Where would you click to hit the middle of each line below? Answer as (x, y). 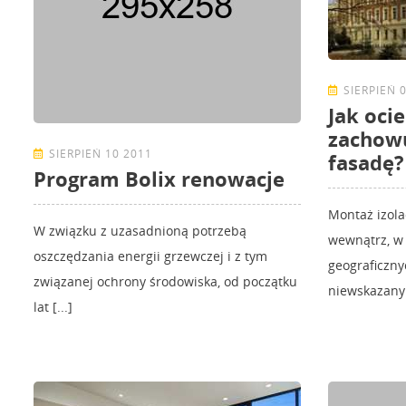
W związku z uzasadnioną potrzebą (140, 231)
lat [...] (53, 307)
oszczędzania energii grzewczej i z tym (150, 256)
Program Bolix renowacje (159, 179)
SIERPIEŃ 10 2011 (101, 154)
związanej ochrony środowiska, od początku (165, 282)
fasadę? (366, 163)
